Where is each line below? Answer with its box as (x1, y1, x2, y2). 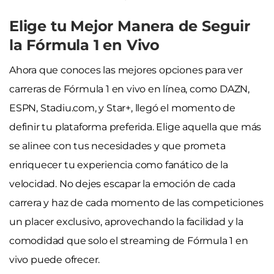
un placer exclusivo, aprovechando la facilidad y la (9, 215, 243, 228)
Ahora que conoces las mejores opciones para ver (9, 64, 243, 76)
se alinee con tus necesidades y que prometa (9, 139, 226, 152)
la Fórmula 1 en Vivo (9, 35, 160, 54)
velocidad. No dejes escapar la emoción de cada (9, 177, 235, 190)
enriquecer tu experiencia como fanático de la (9, 158, 228, 171)
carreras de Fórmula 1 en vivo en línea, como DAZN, (9, 83, 250, 95)
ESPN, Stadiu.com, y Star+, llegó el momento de (9, 102, 235, 114)
